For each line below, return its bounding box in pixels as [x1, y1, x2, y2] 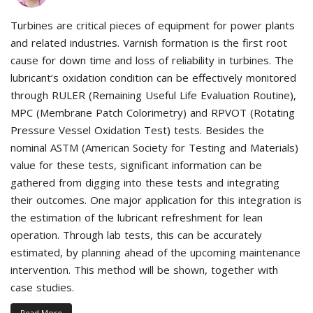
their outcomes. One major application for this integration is [10, 192, 302, 207]
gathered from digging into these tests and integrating [10, 175, 279, 189]
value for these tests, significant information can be [10, 157, 262, 172]
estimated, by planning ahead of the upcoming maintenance [10, 245, 300, 259]
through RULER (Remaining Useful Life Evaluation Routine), [10, 87, 296, 102]
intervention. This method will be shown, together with [10, 262, 278, 277]
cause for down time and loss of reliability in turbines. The [10, 52, 293, 67]
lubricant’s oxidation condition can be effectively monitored [10, 70, 296, 85]
